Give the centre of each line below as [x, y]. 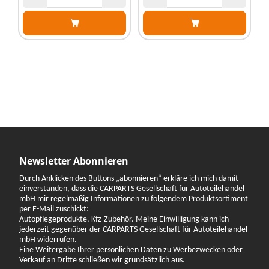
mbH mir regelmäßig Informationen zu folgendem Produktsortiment [134, 199]
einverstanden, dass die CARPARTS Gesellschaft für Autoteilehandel [132, 189]
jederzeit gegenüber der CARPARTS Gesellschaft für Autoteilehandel [133, 230]
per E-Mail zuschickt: [54, 210]
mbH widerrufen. [48, 240]
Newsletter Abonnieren [74, 161]
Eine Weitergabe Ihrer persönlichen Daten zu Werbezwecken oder [131, 250]
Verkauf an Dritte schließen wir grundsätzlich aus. [102, 261]
